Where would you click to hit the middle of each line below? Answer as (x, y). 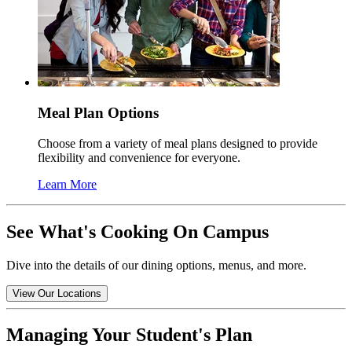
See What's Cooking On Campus (137, 231)
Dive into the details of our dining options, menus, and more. (156, 265)
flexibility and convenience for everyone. (141, 157)
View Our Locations (57, 293)
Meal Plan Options (98, 113)
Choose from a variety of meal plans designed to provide (178, 143)
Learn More (67, 184)
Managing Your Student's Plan (129, 335)
